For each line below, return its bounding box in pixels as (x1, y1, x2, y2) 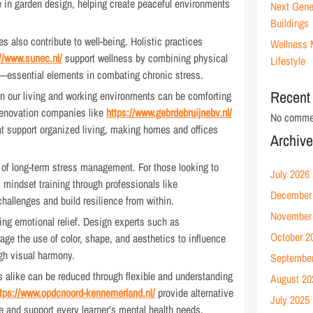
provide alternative (155, 285, 234, 300)
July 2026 (270, 166, 310, 182)
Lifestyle (270, 53, 306, 68)
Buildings (270, 15, 310, 31)
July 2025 (270, 292, 310, 307)
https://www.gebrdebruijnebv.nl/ (106, 105, 233, 120)
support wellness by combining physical (62, 50, 228, 66)
